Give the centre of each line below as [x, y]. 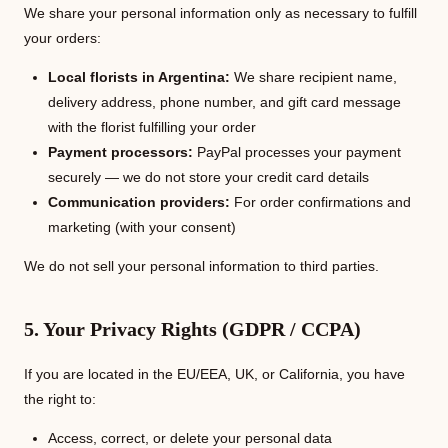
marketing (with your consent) [142, 227]
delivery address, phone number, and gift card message [224, 102]
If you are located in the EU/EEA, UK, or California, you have [214, 374]
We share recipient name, [313, 77]
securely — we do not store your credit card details [208, 177]
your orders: [62, 38]
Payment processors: [120, 152]
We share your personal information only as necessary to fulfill [220, 13]
